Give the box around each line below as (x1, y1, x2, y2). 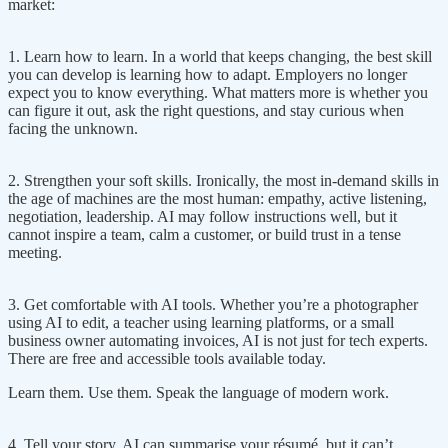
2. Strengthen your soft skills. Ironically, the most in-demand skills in (8, 171, 439, 189)
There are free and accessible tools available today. (8, 349, 326, 367)
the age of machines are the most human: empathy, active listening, (8, 189, 427, 207)
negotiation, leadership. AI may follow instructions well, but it (8, 207, 397, 225)
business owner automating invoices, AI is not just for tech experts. (8, 331, 428, 349)
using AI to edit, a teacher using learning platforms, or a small (8, 313, 394, 331)
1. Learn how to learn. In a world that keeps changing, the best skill (8, 47, 432, 65)
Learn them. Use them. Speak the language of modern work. (8, 383, 389, 401)
